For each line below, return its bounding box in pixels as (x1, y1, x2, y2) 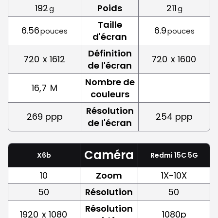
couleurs (90, 88, 129, 100)
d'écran (92, 30, 127, 43)
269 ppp (26, 110, 63, 123)
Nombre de (85, 75, 135, 88)
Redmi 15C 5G (150, 150, 198, 160)
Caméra (84, 146, 134, 163)
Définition (88, 47, 132, 59)
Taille (97, 18, 122, 31)
